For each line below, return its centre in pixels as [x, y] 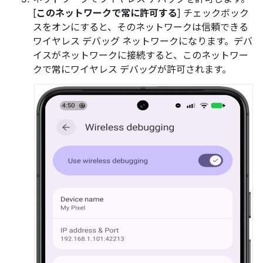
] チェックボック [213, 13]
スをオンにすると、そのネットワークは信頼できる [141, 27]
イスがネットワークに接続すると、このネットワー [141, 55]
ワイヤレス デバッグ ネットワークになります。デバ [143, 41]
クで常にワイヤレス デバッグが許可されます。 [132, 70]
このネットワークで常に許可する [107, 13]
